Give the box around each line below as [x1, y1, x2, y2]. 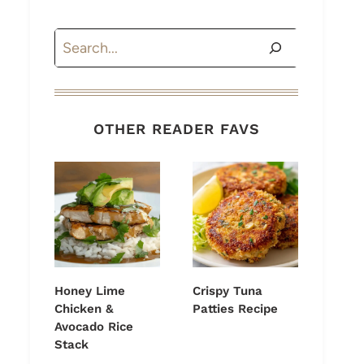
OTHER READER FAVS [93, 120, 260, 138]
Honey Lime [54, 284, 125, 299]
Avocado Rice [54, 319, 133, 335]
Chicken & [54, 301, 114, 317]
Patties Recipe [193, 301, 278, 317]
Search [54, 32, 99, 50]
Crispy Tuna [193, 284, 262, 299]
